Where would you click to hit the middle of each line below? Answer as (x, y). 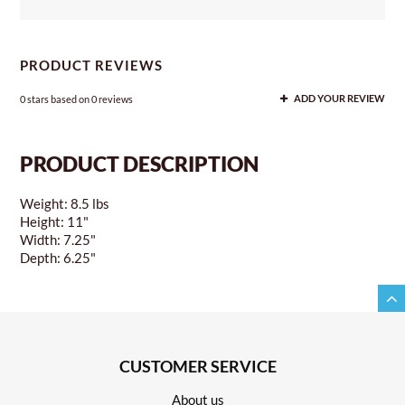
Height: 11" (55, 222)
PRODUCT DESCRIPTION (140, 164)
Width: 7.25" (58, 240)
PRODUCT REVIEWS (92, 66)
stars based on (59, 99)
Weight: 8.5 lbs (65, 204)
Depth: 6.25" (58, 258)
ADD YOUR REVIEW (338, 99)
